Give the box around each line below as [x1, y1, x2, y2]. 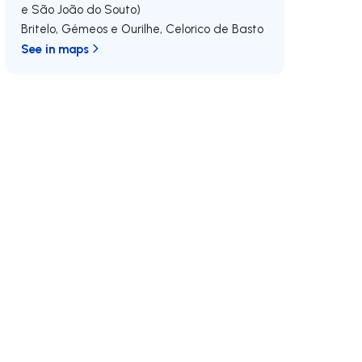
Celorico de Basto [166, 21, 264, 36]
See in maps [21, 40, 90, 57]
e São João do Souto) [21, 2, 141, 17]
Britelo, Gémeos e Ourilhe [21, 21, 161, 36]
